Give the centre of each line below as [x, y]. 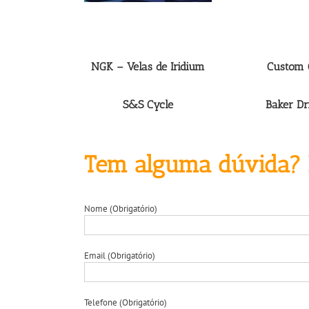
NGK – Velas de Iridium [148, 67]
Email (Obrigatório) [120, 256]
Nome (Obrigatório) [121, 209]
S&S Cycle [148, 105]
